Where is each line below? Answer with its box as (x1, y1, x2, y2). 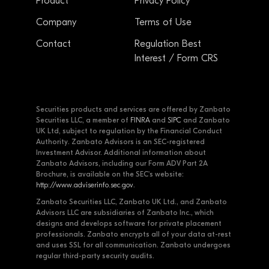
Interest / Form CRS (134, 52, 218, 64)
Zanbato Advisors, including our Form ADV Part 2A (36, 159, 208, 168)
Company (36, 16, 76, 28)
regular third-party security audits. (36, 251, 154, 260)
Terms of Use (134, 16, 192, 28)
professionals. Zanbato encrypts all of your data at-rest (36, 229, 231, 238)
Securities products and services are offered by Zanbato (36, 104, 231, 113)
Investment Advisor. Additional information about (36, 148, 206, 157)
